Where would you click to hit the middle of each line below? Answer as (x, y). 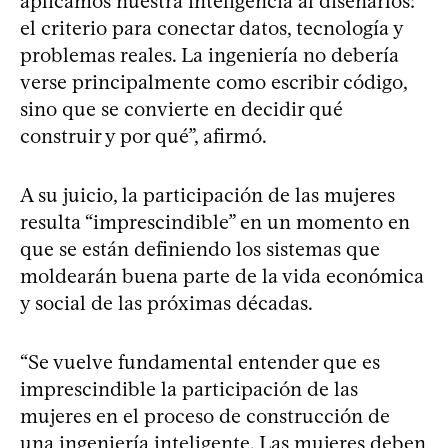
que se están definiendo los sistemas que (200, 248)
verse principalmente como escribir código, (213, 81)
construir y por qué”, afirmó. (143, 135)
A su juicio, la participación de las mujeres (207, 194)
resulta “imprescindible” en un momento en (215, 221)
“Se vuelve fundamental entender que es (200, 361)
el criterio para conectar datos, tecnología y (211, 27)
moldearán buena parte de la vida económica (222, 275)
